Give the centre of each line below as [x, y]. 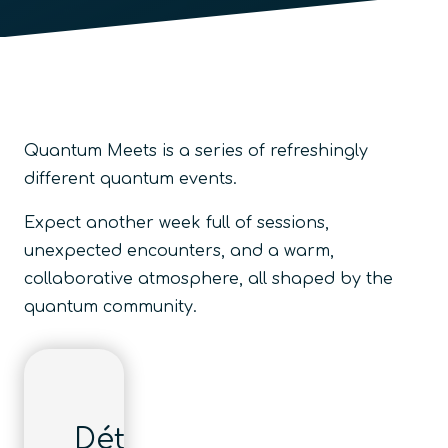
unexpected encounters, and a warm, [179, 250]
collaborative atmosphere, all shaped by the [208, 278]
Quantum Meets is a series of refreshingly [196, 150]
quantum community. [110, 306]
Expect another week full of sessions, [176, 222]
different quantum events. [130, 178]
